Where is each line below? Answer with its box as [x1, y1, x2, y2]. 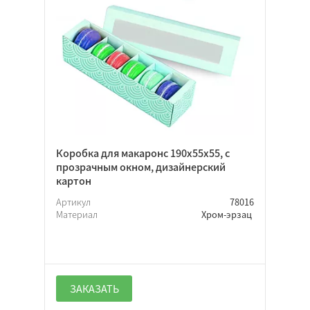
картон [56, 172, 91, 188]
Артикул [56, 194, 93, 208]
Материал [56, 207, 100, 221]
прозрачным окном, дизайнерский [56, 158, 226, 174]
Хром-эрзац [201, 207, 254, 221]
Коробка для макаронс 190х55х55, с [56, 145, 230, 161]
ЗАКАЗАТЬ [69, 280, 119, 296]
